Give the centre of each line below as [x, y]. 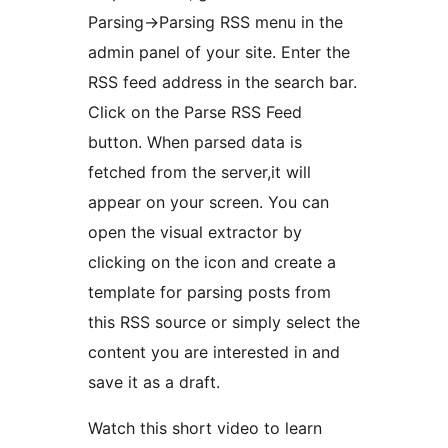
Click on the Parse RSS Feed [195, 111]
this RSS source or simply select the [224, 321]
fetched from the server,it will [199, 171]
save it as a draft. [154, 381]
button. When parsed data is [195, 141]
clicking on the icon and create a [212, 261]
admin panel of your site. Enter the [219, 51]
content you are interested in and [214, 351]
